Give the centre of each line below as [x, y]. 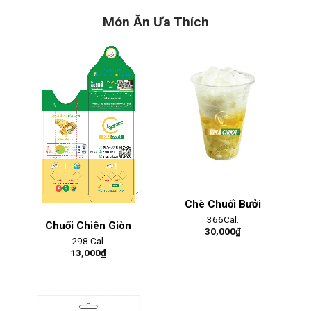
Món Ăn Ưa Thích [155, 22]
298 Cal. [88, 241]
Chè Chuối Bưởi [223, 204]
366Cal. [223, 220]
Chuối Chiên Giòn [88, 225]
